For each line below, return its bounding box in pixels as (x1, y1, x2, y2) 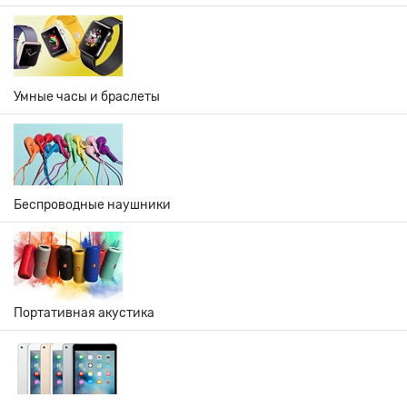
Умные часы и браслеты (14, 89, 160, 104)
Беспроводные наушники (14, 197, 171, 212)
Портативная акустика (14, 305, 154, 320)
